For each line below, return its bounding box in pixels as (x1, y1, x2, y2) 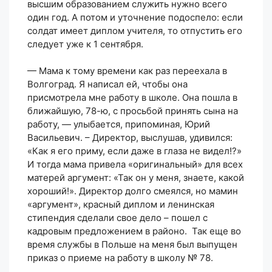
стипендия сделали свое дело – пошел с (27, 212, 208, 224)
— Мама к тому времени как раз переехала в (27, 65, 227, 77)
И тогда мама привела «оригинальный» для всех (27, 158, 243, 171)
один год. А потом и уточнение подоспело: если (27, 11, 243, 23)
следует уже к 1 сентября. (27, 38, 143, 50)
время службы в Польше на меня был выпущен (27, 239, 237, 251)
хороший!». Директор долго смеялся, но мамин (27, 185, 238, 197)
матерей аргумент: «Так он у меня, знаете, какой (27, 172, 244, 184)
